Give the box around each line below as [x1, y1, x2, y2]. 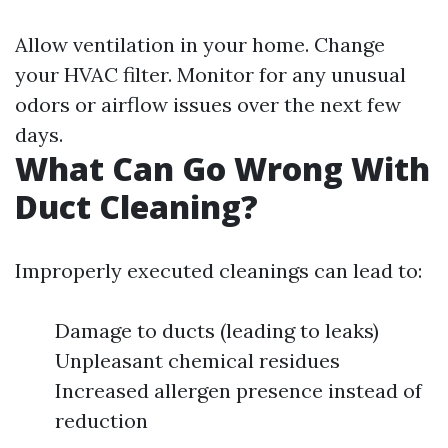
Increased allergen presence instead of [55, 378, 422, 403]
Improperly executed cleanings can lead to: [15, 258, 422, 283]
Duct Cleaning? [15, 185, 258, 228]
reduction [55, 408, 148, 433]
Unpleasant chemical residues [55, 348, 340, 373]
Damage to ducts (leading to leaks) [55, 318, 379, 343]
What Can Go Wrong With [15, 147, 430, 190]
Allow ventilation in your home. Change [15, 32, 385, 57]
